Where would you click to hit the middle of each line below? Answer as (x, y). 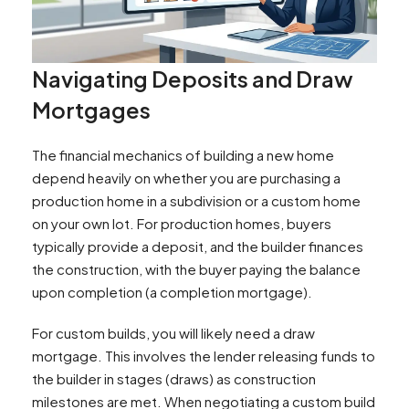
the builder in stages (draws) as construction (174, 378)
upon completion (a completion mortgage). (172, 291)
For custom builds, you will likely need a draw (173, 332)
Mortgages (91, 109)
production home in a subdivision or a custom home (196, 200)
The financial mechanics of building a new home (183, 154)
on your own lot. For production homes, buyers (182, 223)
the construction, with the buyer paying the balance (196, 268)
